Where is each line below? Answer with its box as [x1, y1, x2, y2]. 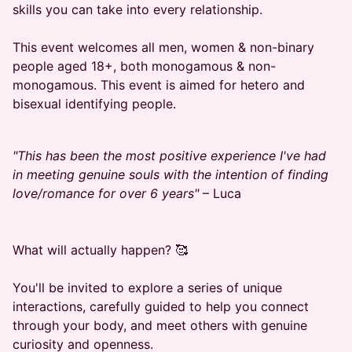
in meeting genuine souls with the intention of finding [13, 167, 328, 182]
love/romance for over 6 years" [13, 185, 199, 201]
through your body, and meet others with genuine [13, 317, 307, 333]
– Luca [199, 185, 241, 201]
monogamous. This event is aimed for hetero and [13, 77, 305, 93]
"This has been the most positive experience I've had [13, 148, 326, 163]
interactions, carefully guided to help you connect [13, 299, 309, 314]
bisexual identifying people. [13, 96, 176, 112]
